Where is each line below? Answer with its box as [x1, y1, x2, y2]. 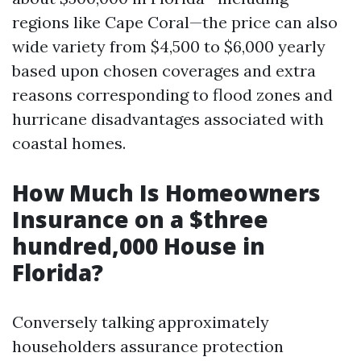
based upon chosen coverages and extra [12, 60, 316, 81]
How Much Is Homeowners [12, 177, 321, 208]
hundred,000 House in [12, 230, 265, 261]
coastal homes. [12, 133, 126, 153]
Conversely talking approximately [12, 312, 269, 332]
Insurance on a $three [12, 204, 268, 234]
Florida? [12, 257, 103, 288]
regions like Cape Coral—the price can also [12, 12, 338, 32]
